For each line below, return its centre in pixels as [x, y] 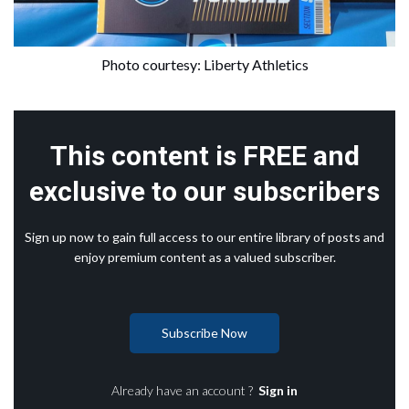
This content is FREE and [204, 155]
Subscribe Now [204, 332]
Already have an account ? [185, 390]
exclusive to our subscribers [204, 191]
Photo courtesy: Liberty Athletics [204, 64]
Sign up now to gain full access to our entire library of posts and [204, 236]
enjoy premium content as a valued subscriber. [204, 257]
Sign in [278, 390]
